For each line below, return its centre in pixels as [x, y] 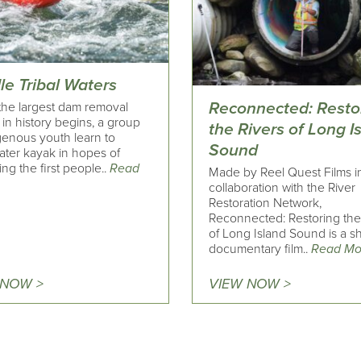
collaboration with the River [282, 187]
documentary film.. [260, 249]
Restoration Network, [266, 203]
